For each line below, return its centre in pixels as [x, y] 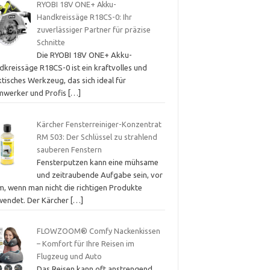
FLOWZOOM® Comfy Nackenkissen [98, 231]
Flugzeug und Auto [69, 256]
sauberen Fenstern [69, 149]
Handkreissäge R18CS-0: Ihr [84, 17]
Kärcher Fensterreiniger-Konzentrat [99, 124]
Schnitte [51, 42]
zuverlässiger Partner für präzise [93, 30]
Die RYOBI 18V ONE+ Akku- [84, 55]
